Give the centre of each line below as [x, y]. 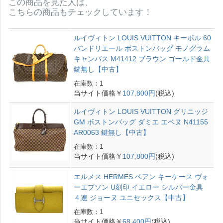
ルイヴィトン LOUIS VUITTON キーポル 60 [142, 38]
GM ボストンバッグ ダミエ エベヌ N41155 [141, 122]
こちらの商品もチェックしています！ [80, 12]
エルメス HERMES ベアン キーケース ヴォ [141, 176]
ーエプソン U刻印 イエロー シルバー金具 [138, 187]
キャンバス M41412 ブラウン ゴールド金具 [142, 58]
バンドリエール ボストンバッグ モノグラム [142, 48]
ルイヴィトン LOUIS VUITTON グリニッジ [141, 111]
